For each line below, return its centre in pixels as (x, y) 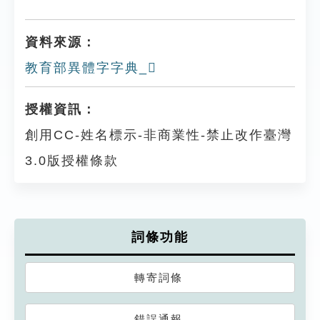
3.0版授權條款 (72, 161)
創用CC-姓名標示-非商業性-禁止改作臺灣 (159, 135)
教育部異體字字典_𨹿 (91, 68)
